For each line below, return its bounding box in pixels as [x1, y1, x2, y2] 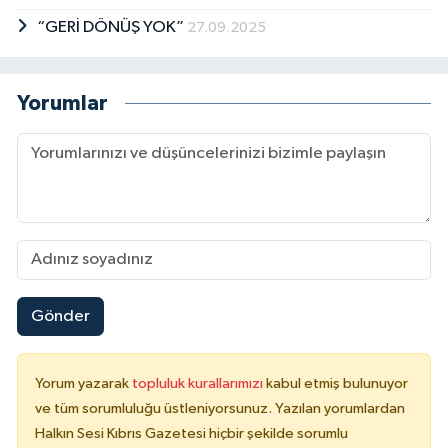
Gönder [30, 308, 90, 325]
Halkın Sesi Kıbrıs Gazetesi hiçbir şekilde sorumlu [35, 426, 348, 442]
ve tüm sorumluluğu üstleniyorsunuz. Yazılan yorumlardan [35, 401, 405, 417]
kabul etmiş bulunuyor [266, 376, 408, 392]
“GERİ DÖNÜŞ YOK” [36, 19, 187, 37]
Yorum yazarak [35, 376, 132, 392]
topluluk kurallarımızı [132, 376, 266, 392]
